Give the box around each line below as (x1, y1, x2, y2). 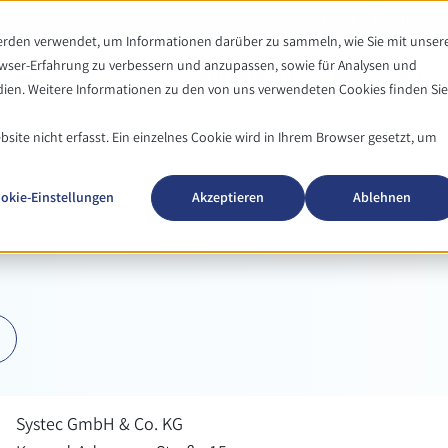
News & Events (321, 9, 421, 32)
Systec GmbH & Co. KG (16, 412, 183, 439)
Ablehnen (353, 188, 412, 209)
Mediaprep (331, 64, 426, 94)
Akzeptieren (192, 188, 265, 209)
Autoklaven (198, 64, 299, 94)
